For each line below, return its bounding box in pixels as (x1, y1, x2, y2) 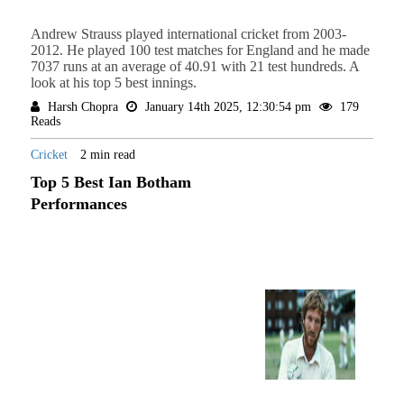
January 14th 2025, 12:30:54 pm (141, 100, 315, 115)
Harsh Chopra (43, 100, 122, 115)
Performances (30, 195, 127, 214)
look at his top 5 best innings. (30, 75, 197, 91)
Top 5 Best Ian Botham (30, 173, 191, 192)
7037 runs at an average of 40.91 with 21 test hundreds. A (30, 59, 359, 75)
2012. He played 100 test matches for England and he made (30, 42, 370, 59)
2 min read (79, 148, 135, 162)
